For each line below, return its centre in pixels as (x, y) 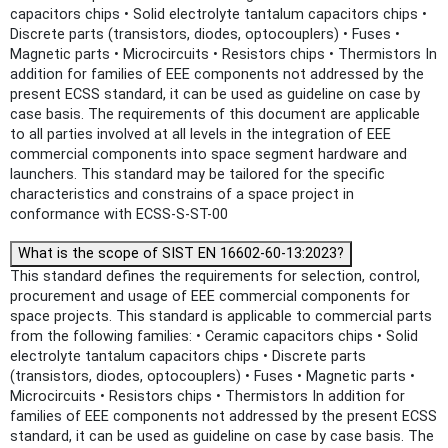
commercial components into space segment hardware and (208, 155)
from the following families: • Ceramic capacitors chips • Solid (214, 337)
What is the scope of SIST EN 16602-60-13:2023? (181, 254)
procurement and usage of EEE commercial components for (210, 297)
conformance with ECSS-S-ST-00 (119, 215)
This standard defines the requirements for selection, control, (215, 277)
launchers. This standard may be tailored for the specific (197, 175)
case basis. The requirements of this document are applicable (215, 115)
